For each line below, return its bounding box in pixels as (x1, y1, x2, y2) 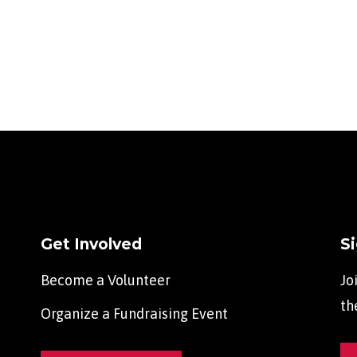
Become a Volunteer (40, 272, 171, 288)
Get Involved (40, 235, 142, 253)
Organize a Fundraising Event (40, 305, 228, 322)
